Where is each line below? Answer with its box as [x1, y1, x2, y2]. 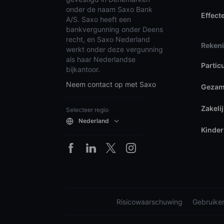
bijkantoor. [66, 64, 100, 73]
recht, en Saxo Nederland [66, 34, 150, 43]
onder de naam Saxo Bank [66, 4, 152, 13]
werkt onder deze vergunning [66, 44, 163, 53]
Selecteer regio [66, 105, 108, 113]
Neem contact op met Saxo [66, 79, 156, 88]
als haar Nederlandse [66, 54, 135, 63]
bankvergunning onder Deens [66, 24, 163, 33]
